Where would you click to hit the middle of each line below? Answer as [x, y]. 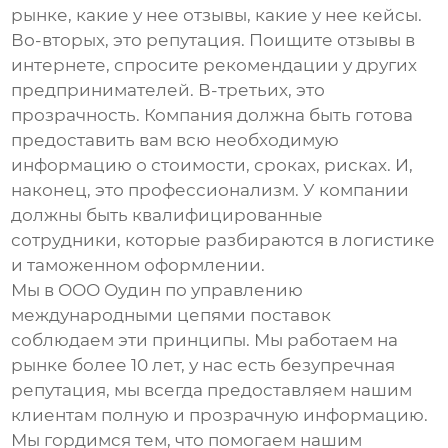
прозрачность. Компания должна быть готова [212, 115]
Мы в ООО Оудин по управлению [157, 290]
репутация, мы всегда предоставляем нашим [212, 390]
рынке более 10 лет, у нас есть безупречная [203, 365]
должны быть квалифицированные [167, 215]
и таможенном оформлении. [138, 265]
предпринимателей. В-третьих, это [168, 90]
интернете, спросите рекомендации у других [214, 65]
